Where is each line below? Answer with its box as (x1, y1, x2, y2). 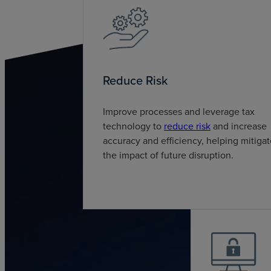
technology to (103, 119, 165, 134)
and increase (211, 119, 267, 134)
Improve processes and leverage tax (103, 105, 255, 119)
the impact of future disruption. (103, 148, 234, 163)
